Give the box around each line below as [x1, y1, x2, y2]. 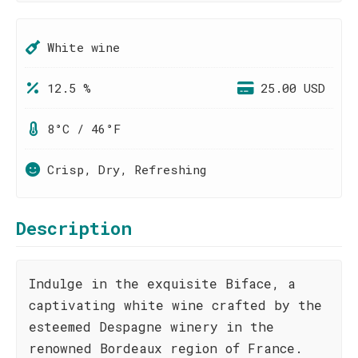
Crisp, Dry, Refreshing [47, 161, 206, 177]
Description [16, 217, 132, 240]
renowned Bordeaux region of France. [29, 340, 303, 356]
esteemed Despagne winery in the [29, 318, 274, 335]
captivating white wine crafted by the [29, 296, 322, 313]
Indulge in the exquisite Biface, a [29, 275, 296, 292]
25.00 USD [261, 80, 325, 96]
